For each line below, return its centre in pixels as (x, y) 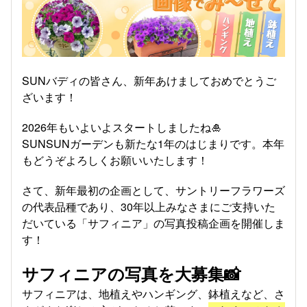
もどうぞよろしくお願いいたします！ (115, 160)
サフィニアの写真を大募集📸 (131, 273)
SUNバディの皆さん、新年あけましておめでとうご (149, 81)
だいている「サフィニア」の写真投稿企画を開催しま (153, 223)
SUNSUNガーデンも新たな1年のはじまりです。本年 (153, 144)
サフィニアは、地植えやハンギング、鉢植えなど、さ (153, 294)
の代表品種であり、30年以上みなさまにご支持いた (149, 207)
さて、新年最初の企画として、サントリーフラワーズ (153, 190)
